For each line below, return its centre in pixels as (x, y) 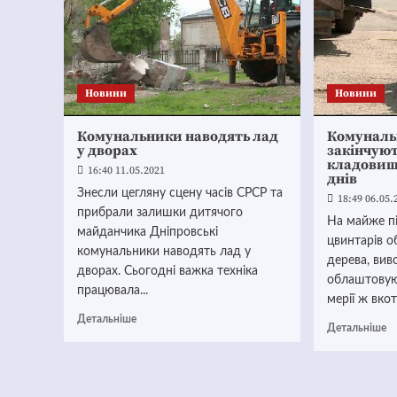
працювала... (113, 291)
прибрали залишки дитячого (160, 213)
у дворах (107, 151)
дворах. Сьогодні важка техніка (167, 271)
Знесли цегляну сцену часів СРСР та (180, 193)
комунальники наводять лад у (164, 252)
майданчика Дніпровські (148, 232)
